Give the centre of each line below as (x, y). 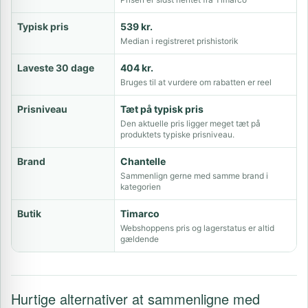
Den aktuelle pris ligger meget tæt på (190, 123)
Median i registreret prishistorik (179, 41)
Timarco (140, 213)
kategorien (141, 187)
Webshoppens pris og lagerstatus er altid (197, 228)
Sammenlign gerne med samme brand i (194, 176)
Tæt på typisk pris (162, 109)
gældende (140, 239)
